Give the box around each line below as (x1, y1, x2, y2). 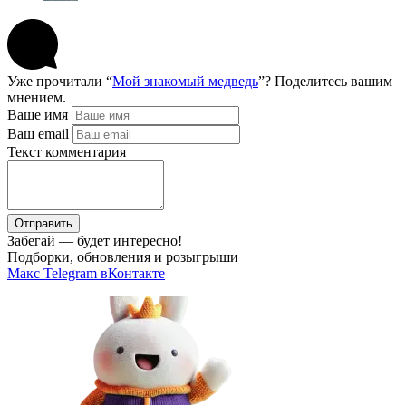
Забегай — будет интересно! (7, 233, 182, 249)
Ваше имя (7, 107, 68, 123)
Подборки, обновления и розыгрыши (7, 249, 238, 266)
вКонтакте (101, 266, 165, 282)
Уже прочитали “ (7, 73, 112, 90)
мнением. (7, 90, 66, 106)
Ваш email (7, 126, 69, 142)
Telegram (43, 266, 97, 282)
